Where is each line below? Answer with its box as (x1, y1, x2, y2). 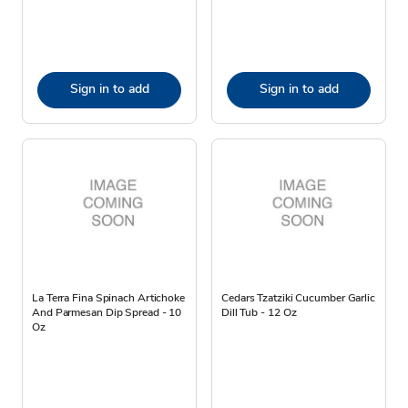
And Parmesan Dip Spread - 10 (32, 304, 182, 320)
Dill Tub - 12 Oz (221, 304, 297, 320)
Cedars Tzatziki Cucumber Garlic (221, 290, 375, 305)
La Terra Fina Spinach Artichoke (32, 290, 185, 305)
